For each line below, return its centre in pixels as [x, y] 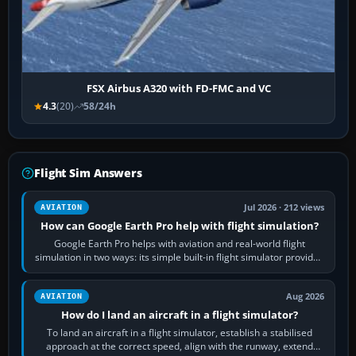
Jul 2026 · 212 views [284, 208]
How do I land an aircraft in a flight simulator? [179, 315]
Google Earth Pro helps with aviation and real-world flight [179, 244]
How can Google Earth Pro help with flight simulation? [179, 226]
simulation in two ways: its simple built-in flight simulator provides [180, 257]
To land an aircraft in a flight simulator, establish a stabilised [179, 333]
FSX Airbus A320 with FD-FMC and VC [178, 89]
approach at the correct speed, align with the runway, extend [179, 346]
